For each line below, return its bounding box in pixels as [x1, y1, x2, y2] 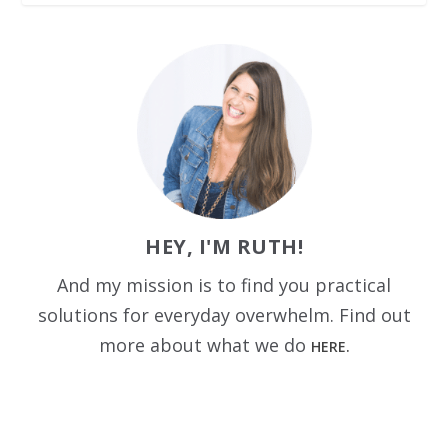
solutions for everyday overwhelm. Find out [37, 302, 411, 327]
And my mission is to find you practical [57, 272, 391, 297]
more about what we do [98, 332, 311, 357]
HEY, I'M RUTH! [145, 232, 303, 260]
